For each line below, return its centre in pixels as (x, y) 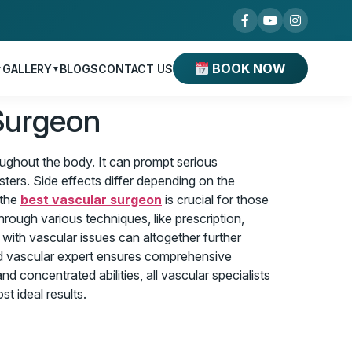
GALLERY (27, 68)
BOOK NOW (247, 68)
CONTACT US (135, 68)
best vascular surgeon (91, 200)
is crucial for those (215, 200)
